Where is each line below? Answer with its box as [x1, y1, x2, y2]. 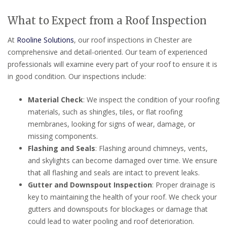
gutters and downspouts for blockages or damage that [28, 204, 208, 214]
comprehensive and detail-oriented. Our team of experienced [8, 47, 207, 57]
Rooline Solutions [17, 34, 74, 45]
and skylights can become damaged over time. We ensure [28, 155, 217, 165]
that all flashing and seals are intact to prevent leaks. [28, 167, 200, 177]
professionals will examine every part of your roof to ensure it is [8, 59, 217, 69]
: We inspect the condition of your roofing [83, 94, 219, 104]
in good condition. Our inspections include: [8, 71, 146, 81]
